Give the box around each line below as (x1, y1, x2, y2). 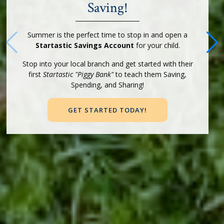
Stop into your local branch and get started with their (22, 58, 193, 68)
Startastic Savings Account (35, 40, 134, 50)
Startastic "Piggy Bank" (43, 69, 116, 79)
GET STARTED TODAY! (68, 105, 147, 114)
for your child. (133, 40, 180, 50)
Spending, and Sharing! (71, 79, 144, 89)
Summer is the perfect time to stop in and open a (27, 29, 188, 39)
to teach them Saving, (115, 69, 187, 79)
